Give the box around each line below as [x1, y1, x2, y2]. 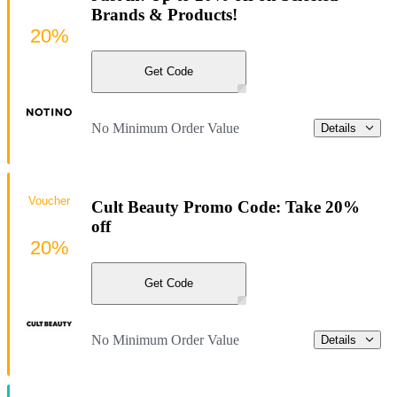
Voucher [28, 193, 70, 207]
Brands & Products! [91, 5, 237, 25]
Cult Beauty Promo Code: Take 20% [91, 198, 360, 217]
